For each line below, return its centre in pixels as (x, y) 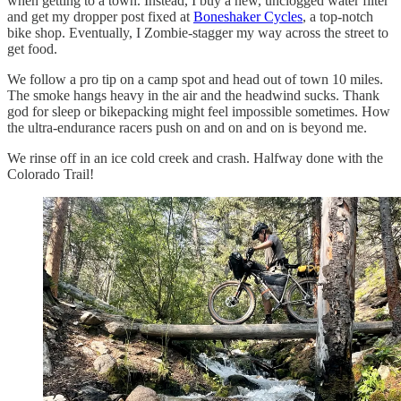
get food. (32, 49)
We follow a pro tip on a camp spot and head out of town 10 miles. (195, 80)
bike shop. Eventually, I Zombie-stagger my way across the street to (198, 33)
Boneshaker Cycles (248, 17)
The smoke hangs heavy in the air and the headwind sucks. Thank (193, 96)
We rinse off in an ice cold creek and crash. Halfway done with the (195, 158)
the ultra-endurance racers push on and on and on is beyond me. (187, 128)
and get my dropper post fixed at (100, 17)
